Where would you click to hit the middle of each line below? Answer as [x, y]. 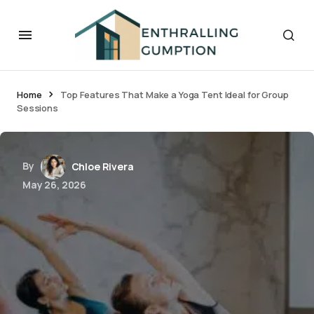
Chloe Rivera [102, 166]
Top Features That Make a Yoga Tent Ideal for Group [175, 95]
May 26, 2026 [55, 185]
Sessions [37, 108]
